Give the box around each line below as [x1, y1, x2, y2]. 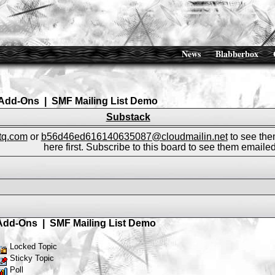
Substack [106, 112, 150, 122]
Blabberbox [215, 47, 258, 60]
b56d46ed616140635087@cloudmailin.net [41, 131, 228, 142]
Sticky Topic [7, 254, 54, 263]
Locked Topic [7, 242, 57, 251]
